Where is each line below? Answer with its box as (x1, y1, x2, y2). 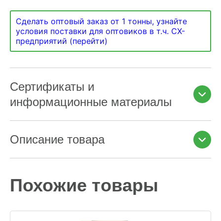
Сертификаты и (10, 80, 94, 93)
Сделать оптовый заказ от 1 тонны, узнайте (16, 16, 187, 26)
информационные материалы (10, 95, 172, 109)
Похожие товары (10, 175, 158, 195)
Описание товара (10, 133, 105, 146)
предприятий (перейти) (16, 36, 108, 46)
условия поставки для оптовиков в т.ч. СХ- (16, 26, 185, 36)
